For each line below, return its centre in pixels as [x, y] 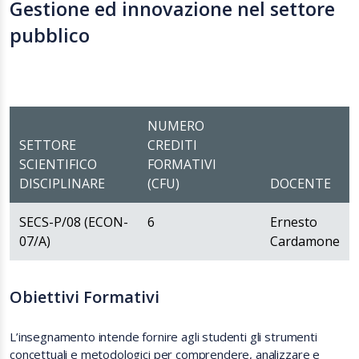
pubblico [50, 35]
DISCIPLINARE [62, 184]
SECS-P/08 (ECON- [74, 222]
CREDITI [172, 145]
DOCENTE [301, 184]
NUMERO [176, 126]
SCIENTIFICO [58, 164]
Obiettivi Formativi [85, 297]
